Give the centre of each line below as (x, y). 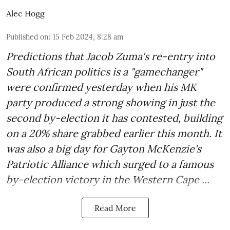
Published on (27, 37)
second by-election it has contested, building (114, 118)
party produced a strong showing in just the (111, 103)
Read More (115, 208)
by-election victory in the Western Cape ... (108, 180)
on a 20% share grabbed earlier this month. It (114, 133)
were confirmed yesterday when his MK (101, 87)
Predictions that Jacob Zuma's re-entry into (111, 56)
